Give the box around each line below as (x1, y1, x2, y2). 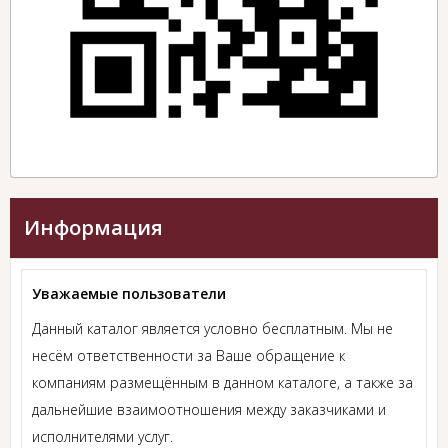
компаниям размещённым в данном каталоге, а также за (32, 373, 413, 393)
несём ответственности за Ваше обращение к (32, 346, 345, 366)
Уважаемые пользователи (32, 284, 226, 304)
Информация (24, 214, 163, 242)
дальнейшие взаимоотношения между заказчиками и (32, 400, 386, 420)
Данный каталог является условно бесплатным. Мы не (32, 319, 393, 339)
